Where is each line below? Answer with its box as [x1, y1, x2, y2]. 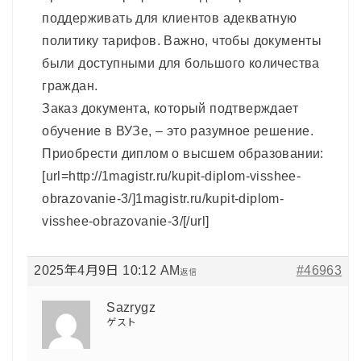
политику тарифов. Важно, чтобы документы [42, 33, 322, 48]
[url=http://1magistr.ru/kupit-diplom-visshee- [42, 168, 301, 183]
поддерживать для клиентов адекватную [42, 10, 297, 25]
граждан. [42, 78, 98, 93]
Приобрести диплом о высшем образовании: [42, 146, 324, 160]
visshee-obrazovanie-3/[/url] [42, 214, 210, 228]
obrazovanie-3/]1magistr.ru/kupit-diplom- [42, 191, 284, 205]
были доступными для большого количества [42, 56, 320, 70]
